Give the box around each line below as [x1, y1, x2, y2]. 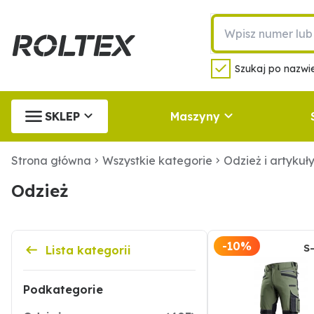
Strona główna [11, 153, 91, 168]
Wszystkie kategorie [102, 153, 212, 168]
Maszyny [170, 109, 220, 123]
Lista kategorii [46, 243, 131, 257]
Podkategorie [23, 282, 103, 296]
